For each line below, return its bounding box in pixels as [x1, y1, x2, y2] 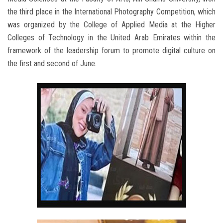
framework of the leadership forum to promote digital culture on [7, 46, 216, 56]
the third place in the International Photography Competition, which [7, 7, 216, 17]
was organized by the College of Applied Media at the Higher [7, 20, 216, 30]
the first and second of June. [7, 59, 97, 69]
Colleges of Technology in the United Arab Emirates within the [7, 33, 216, 43]
